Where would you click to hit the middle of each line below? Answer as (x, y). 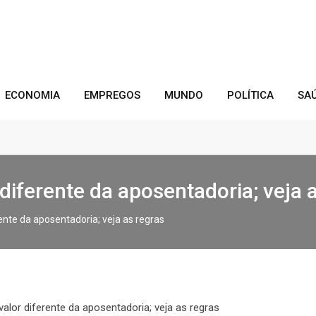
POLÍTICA (250, 95)
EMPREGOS (112, 95)
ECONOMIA (32, 95)
